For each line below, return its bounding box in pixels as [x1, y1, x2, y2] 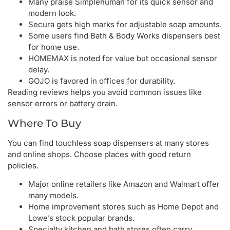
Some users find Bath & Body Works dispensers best [28, 31, 220, 41]
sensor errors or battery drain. [8, 99, 118, 109]
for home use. [28, 42, 79, 52]
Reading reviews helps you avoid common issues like [8, 87, 202, 98]
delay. [28, 65, 49, 75]
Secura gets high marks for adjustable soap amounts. [28, 20, 222, 30]
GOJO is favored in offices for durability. [28, 76, 175, 86]
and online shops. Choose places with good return [8, 149, 191, 159]
